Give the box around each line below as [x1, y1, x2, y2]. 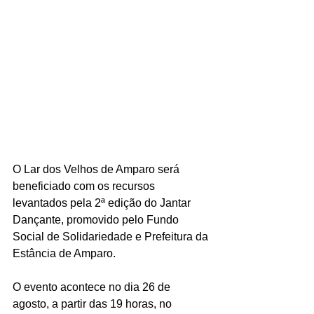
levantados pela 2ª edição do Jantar [13, 197, 193, 210]
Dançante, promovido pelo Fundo [13, 214, 182, 226]
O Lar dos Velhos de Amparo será [13, 163, 182, 176]
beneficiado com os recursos [13, 180, 158, 193]
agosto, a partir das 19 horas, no [13, 298, 175, 310]
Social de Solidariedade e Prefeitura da [13, 231, 211, 243]
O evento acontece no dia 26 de [13, 281, 173, 294]
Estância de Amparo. [13, 247, 116, 260]
